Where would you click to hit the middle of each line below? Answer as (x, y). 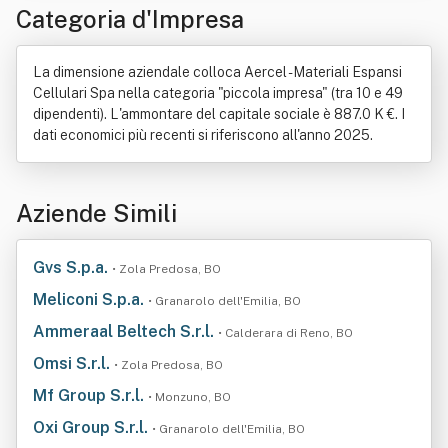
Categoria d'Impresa (130, 19)
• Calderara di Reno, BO (285, 333)
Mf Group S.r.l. (90, 395)
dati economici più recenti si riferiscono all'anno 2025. (203, 135)
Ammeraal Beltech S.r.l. (125, 331)
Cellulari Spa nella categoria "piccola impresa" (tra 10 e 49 (218, 93)
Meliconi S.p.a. (90, 299)
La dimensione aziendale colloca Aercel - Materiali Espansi (217, 72)
